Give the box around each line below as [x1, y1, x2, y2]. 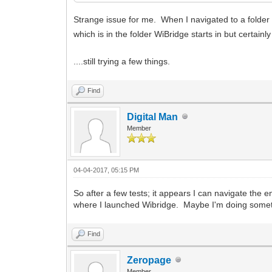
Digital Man [127, 111, 178, 122]
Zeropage [127, 254, 172, 265]
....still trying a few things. [73, 56, 171, 66]
